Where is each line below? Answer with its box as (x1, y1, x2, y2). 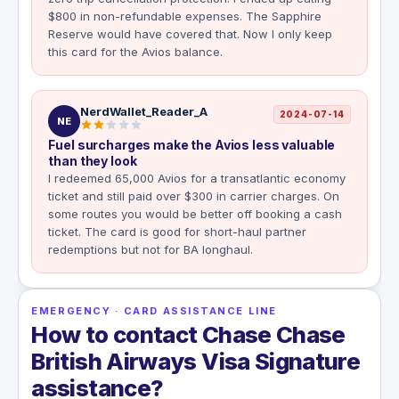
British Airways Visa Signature (31, 347, 361, 376)
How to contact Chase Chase (31, 321, 346, 349)
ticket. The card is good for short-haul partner (48, 224, 307, 240)
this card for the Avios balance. (48, 45, 224, 60)
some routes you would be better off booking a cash (48, 207, 343, 222)
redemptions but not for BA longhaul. (48, 242, 254, 257)
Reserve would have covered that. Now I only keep (48, 27, 333, 42)
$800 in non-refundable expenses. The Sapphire (48, 9, 322, 24)
